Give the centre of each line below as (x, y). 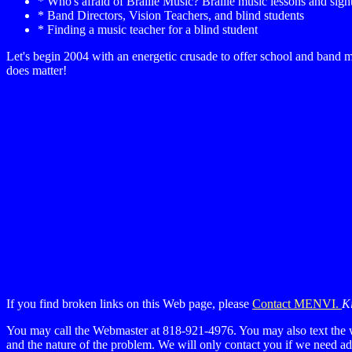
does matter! (37, 71)
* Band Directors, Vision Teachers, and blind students (171, 16)
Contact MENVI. (297, 304)
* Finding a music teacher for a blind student (148, 30)
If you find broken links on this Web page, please (129, 304)
